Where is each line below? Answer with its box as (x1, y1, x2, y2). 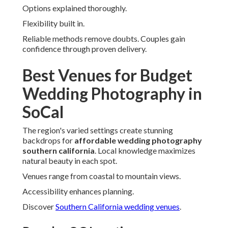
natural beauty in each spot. (22, 156, 117, 166)
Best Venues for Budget (22, 65, 192, 85)
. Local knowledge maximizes (95, 146, 195, 156)
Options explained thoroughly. (22, 3, 127, 13)
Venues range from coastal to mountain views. (22, 171, 181, 181)
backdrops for (22, 135, 74, 146)
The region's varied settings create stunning (22, 125, 173, 135)
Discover (22, 202, 55, 212)
